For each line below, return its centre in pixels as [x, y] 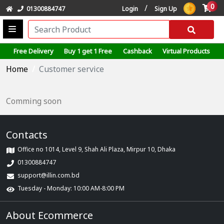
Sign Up [165, 9]
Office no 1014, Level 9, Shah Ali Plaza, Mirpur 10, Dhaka [96, 149]
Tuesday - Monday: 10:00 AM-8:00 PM [71, 188]
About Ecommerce [49, 215]
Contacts [27, 135]
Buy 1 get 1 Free [88, 51]
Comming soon [34, 101]
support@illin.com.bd [48, 175]
